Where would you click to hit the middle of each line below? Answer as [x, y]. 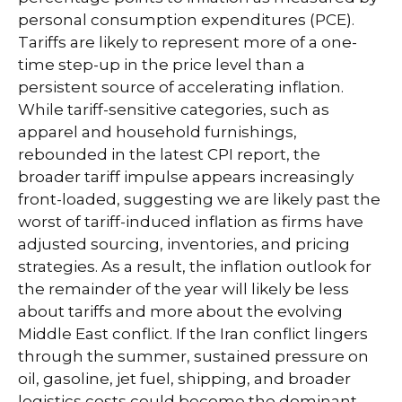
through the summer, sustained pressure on [193, 356]
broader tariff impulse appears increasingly [186, 176]
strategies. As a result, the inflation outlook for [195, 266]
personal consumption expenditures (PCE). [186, 19]
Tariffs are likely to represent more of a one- [188, 42]
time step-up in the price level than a [162, 64]
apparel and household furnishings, [157, 131]
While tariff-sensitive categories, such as [174, 109]
